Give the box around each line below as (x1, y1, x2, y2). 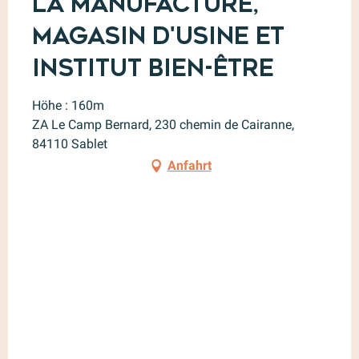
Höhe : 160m (32, 97, 104, 113)
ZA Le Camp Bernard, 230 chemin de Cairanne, (32, 116, 294, 132)
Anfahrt (167, 157, 212, 173)
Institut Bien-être (32, 54, 274, 82)
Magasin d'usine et (32, 22, 284, 50)
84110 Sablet (32, 135, 107, 151)
